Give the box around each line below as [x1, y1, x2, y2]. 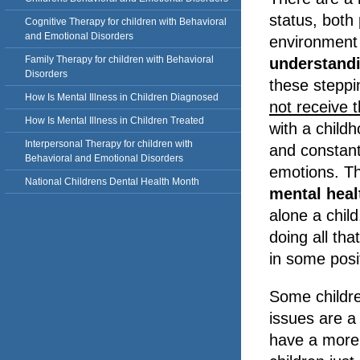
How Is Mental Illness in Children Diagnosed [25, 92, 219, 103]
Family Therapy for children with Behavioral [25, 54, 214, 65]
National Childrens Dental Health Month [25, 176, 199, 187]
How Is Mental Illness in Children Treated [25, 115, 204, 126]
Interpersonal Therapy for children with [25, 138, 193, 149]
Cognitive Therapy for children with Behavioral [25, 16, 227, 27]
